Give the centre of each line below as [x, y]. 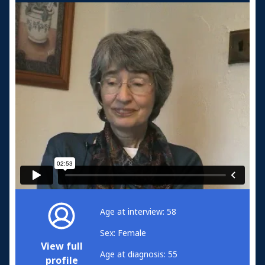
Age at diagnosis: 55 [139, 254]
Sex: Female [123, 233]
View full [62, 246]
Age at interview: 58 [138, 211]
